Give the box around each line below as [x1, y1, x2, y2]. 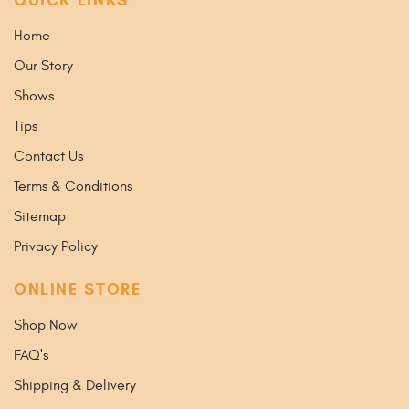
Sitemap [14, 207, 66, 225]
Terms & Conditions [14, 177, 132, 194]
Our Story [14, 57, 73, 74]
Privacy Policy [14, 237, 98, 255]
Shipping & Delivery [14, 376, 136, 393]
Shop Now [14, 316, 78, 333]
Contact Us [14, 147, 83, 164]
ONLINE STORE [14, 278, 142, 299]
